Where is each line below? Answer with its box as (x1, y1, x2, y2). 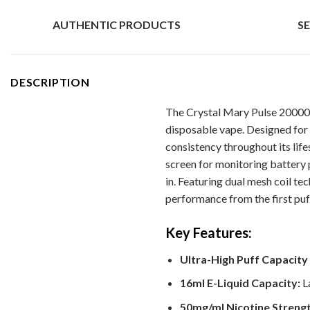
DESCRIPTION (10, 75, 90, 89)
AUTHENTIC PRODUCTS (52, 18, 181, 32)
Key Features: (165, 224, 252, 241)
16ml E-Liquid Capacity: (179, 276, 300, 290)
